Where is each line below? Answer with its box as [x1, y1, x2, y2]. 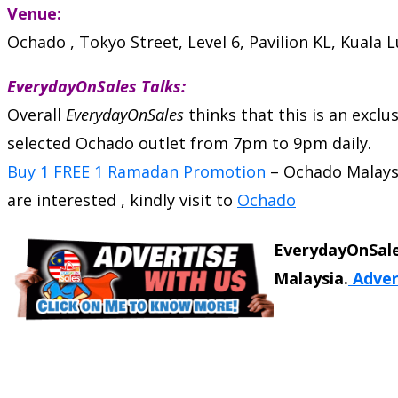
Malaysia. [274, 267, 348, 289]
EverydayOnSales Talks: [7, 75, 186, 97]
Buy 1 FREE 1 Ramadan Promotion [7, 160, 266, 182]
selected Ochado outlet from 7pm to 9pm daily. [7, 131, 371, 154]
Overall [7, 103, 66, 125]
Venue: [7, 2, 61, 24]
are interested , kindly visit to [7, 188, 237, 211]
